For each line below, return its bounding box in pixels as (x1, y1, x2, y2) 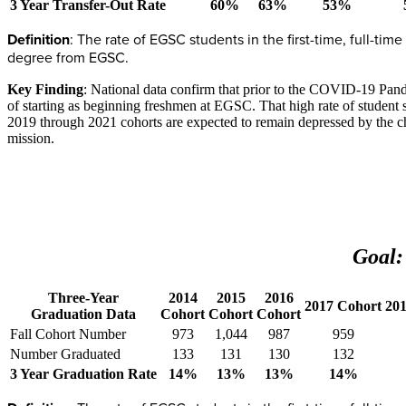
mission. (7, 130, 54, 146)
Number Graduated (10, 345, 121, 362)
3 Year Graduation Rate (10, 365, 157, 382)
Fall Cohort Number (10, 325, 126, 342)
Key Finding (7, 81, 83, 97)
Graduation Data (31, 305, 136, 322)
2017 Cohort (304, 297, 382, 314)
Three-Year (48, 289, 119, 305)
